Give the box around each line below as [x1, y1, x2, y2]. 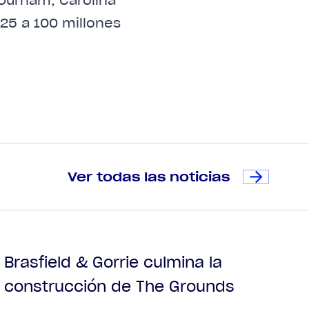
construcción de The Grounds [4, 276, 235, 296]
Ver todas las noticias [67, 168, 230, 185]
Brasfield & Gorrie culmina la [4, 252, 223, 272]
